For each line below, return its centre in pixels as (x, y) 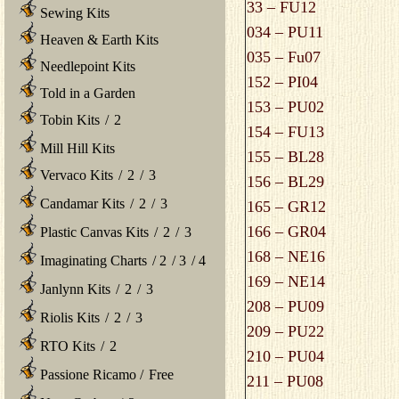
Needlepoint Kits (86, 66)
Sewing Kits (73, 12)
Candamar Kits (81, 203)
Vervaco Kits (75, 175)
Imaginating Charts (92, 260)
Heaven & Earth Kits (98, 39)
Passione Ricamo (88, 374)
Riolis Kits (68, 317)
